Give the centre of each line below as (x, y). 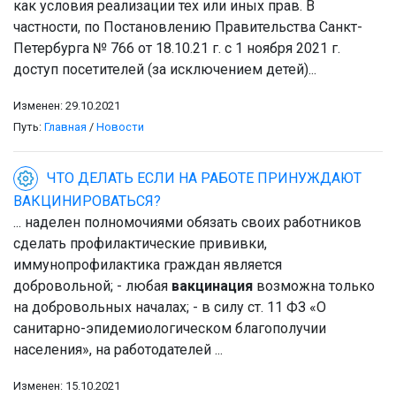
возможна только (314, 286)
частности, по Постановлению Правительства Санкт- (188, 27)
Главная (65, 127)
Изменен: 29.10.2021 (67, 106)
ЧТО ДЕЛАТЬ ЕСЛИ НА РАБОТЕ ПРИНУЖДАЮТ (204, 178)
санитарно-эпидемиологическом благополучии (170, 329)
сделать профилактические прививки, (140, 244)
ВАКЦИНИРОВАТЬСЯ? (87, 202)
